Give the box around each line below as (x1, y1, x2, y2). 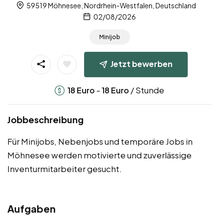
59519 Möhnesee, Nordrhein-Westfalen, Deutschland (25, 1, 196, 10)
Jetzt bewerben (110, 58, 173, 69)
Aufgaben (7, 202, 56, 215)
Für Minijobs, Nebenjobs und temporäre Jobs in (7, 135, 193, 147)
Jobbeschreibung (7, 113, 84, 125)
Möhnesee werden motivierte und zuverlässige (7, 149, 192, 160)
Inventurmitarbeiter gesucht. (7, 163, 122, 174)
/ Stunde (129, 84, 164, 95)
